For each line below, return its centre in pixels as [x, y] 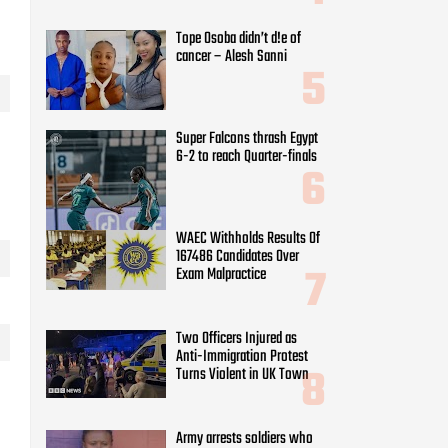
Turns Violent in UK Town [242, 375]
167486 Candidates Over [237, 256]
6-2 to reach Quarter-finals [246, 156]
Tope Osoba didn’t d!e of [238, 38]
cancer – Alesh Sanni [231, 56]
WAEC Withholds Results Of [248, 238]
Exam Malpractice [221, 274]
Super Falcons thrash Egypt [247, 138]
